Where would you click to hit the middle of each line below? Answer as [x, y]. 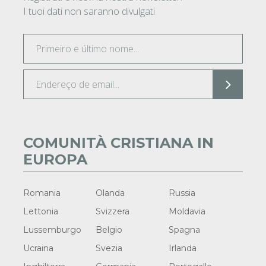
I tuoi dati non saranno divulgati [89, 12]
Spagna [184, 230]
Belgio [109, 230]
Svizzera [113, 212]
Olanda [110, 193]
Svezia [109, 248]
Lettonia [41, 212]
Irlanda [182, 248]
